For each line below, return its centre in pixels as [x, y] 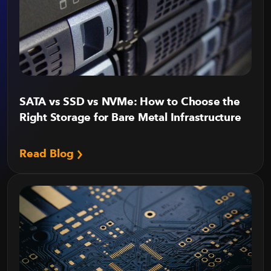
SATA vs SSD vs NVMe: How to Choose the [130, 101]
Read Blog [48, 153]
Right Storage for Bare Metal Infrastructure [130, 117]
